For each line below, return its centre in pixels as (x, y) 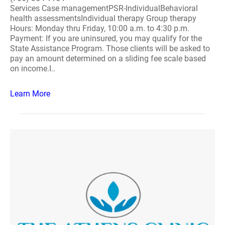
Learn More (30, 94)
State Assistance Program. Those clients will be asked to (110, 48)
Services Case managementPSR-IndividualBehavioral (104, 8)
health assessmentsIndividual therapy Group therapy (103, 18)
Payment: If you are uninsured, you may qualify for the (106, 38)
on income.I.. (33, 69)
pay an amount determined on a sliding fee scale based (108, 59)
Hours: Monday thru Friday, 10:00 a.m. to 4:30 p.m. (100, 28)
